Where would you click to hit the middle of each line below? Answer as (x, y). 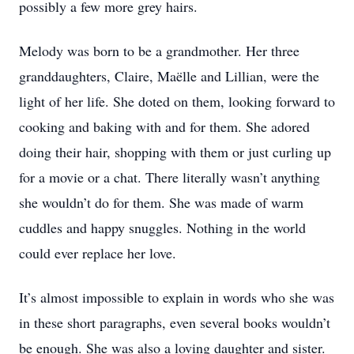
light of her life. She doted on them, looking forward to (177, 101)
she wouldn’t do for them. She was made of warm (161, 202)
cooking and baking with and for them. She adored (164, 126)
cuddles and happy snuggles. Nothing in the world (162, 228)
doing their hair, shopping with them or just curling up (175, 152)
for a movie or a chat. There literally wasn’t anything (169, 177)
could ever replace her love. (98, 253)
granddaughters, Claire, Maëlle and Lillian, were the (169, 76)
